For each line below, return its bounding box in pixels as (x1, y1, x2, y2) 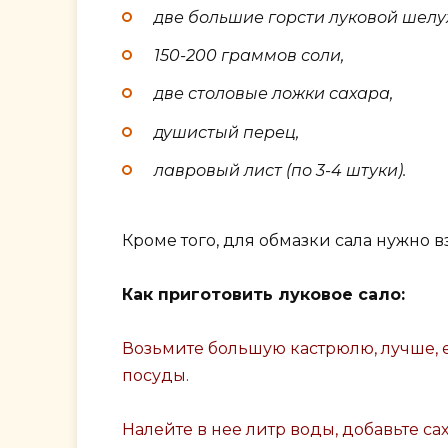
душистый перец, (154, 122, 299, 142)
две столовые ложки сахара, (154, 84, 393, 104)
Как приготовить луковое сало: (122, 285, 405, 305)
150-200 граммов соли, (154, 46, 344, 66)
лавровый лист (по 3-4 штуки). (154, 160, 406, 180)
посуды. (122, 366, 189, 386)
